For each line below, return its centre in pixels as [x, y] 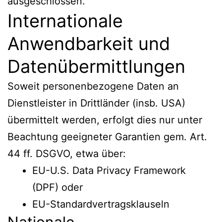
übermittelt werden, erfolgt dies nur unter [105, 120]
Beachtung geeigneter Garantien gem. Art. [107, 137]
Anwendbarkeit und [89, 43]
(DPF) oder [57, 187]
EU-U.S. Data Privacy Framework [109, 170]
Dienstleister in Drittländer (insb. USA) [96, 103]
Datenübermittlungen [96, 66]
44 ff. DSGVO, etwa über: [67, 153]
